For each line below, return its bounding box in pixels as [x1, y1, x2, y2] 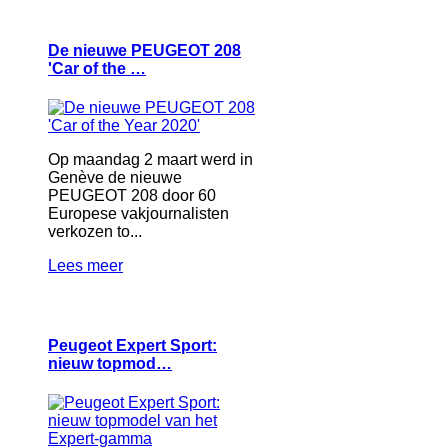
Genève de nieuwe [48, 169, 182, 187]
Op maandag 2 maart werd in [48, 151, 253, 169]
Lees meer [48, 257, 123, 275]
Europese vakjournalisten [48, 205, 229, 223]
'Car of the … [48, 60, 146, 78]
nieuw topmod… [48, 354, 172, 372]
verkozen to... [48, 223, 142, 241]
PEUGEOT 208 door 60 [48, 187, 216, 205]
